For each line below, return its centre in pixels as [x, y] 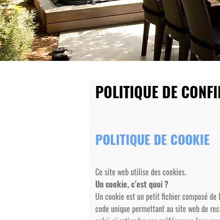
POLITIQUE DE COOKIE [152, 139]
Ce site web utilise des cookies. [141, 172]
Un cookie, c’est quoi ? [132, 184]
